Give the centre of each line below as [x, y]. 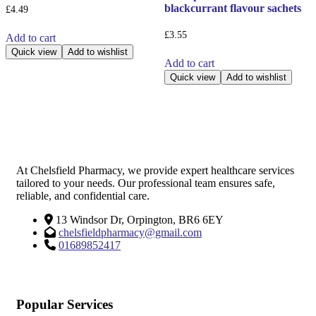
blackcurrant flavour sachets [232, 8]
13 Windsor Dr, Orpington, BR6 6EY [140, 219]
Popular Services [65, 305]
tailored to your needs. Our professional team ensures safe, [146, 183]
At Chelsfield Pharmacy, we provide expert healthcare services [155, 170]
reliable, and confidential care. [83, 195]
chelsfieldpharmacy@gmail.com [130, 232]
